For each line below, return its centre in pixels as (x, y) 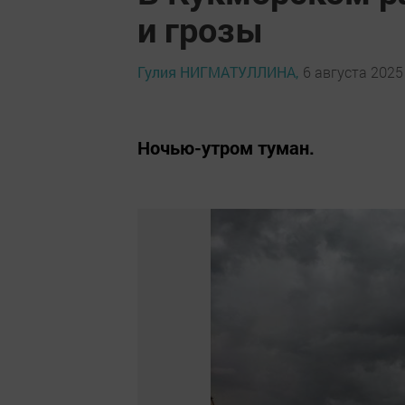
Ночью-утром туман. (226, 147)
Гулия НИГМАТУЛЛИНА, (218, 71)
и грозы (201, 29)
